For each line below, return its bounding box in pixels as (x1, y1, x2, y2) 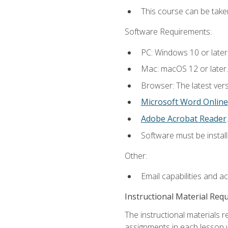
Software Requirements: (124, 26, 212, 38)
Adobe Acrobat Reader (140, 112, 226, 124)
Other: (124, 150, 147, 161)
